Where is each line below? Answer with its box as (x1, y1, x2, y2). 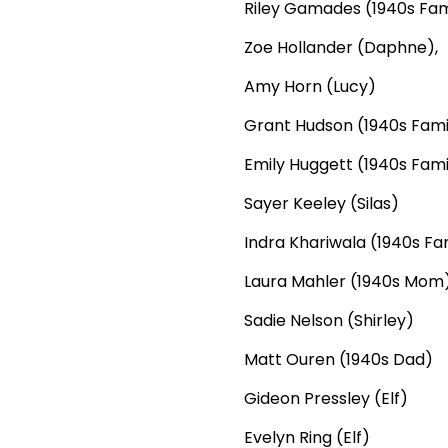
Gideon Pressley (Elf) (244, 387, 408, 411)
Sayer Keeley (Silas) (244, 192, 399, 216)
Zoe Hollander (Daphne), (244, 36, 438, 60)
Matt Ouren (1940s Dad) (244, 348, 433, 372)
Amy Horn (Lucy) (244, 75, 376, 99)
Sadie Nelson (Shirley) (244, 309, 414, 333)
